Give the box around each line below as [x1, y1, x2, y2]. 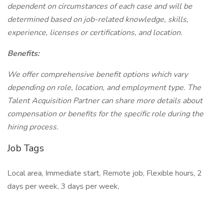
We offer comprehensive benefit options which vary [7, 69, 188, 80]
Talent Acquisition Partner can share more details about [7, 95, 202, 106]
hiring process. [7, 122, 58, 132]
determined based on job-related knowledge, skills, [7, 14, 188, 25]
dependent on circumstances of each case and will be [7, 1, 192, 12]
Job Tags [7, 142, 44, 155]
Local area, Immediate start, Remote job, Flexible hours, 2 [7, 168, 202, 179]
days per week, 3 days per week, [7, 181, 119, 192]
